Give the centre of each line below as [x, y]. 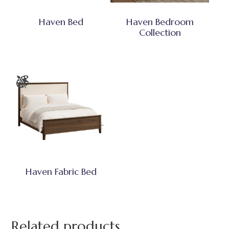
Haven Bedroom [160, 22]
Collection [160, 33]
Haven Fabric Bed [61, 172]
